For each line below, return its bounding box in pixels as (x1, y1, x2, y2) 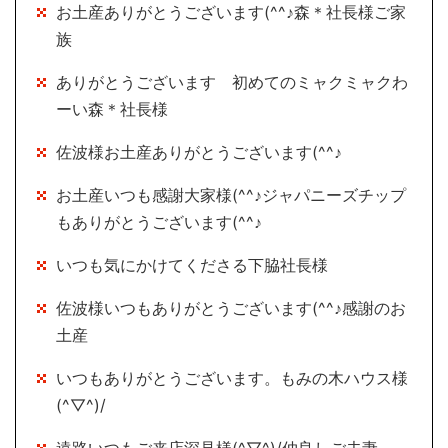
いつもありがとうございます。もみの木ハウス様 (56, 368, 408, 389)
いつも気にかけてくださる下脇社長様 (56, 255, 328, 276)
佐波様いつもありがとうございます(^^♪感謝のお (56, 298, 406, 319)
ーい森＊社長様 (56, 99, 168, 120)
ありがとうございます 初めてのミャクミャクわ (56, 72, 408, 93)
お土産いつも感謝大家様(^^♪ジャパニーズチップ (56, 185, 406, 206)
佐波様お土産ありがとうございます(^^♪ (56, 142, 342, 163)
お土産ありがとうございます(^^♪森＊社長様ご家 (56, 2, 406, 23)
